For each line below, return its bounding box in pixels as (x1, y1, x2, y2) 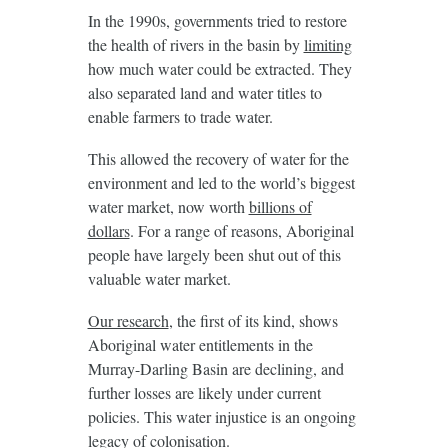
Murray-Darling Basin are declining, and (87, 357, 344, 379)
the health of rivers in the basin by (87, 33, 304, 55)
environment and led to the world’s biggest (87, 171, 355, 193)
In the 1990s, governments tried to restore (87, 9, 347, 31)
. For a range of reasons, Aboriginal (129, 219, 354, 241)
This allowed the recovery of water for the (87, 147, 349, 169)
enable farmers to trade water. (87, 105, 273, 127)
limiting (303, 33, 352, 55)
